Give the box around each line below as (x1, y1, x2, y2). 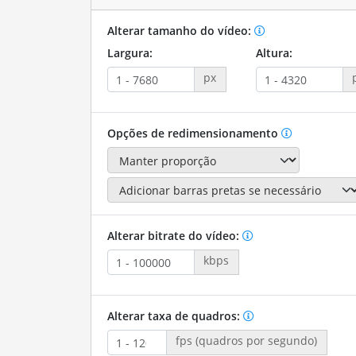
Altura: (255, 45, 292, 61)
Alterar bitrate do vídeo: (106, 228, 242, 244)
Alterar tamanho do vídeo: (106, 23, 254, 39)
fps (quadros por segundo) (176, 333, 318, 349)
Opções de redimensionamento (106, 126, 281, 141)
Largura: (106, 45, 153, 61)
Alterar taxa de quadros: (106, 308, 243, 324)
